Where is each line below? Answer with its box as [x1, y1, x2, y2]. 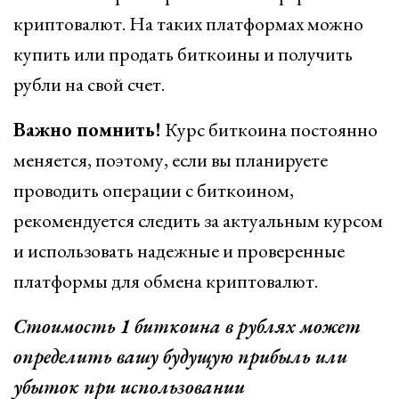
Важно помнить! [13, 117, 161, 142]
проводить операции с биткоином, [13, 177, 294, 203]
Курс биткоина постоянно [161, 117, 378, 142]
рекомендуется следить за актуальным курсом [13, 208, 383, 233]
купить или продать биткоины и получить [13, 41, 353, 67]
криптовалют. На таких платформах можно [13, 11, 363, 37]
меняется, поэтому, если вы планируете [13, 147, 328, 173]
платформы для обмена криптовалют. [13, 268, 318, 294]
